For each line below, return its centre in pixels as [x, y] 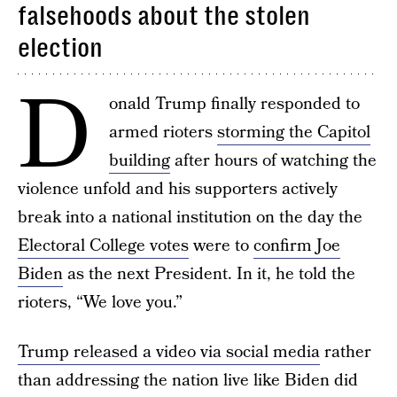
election [60, 48]
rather [346, 352]
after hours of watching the [273, 161]
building [140, 161]
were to [221, 246]
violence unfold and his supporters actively [178, 189]
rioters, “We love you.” [100, 303]
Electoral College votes [103, 246]
